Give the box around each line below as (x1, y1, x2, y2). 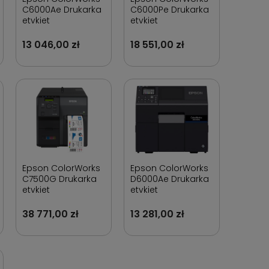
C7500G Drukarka (22, 173, 97, 186)
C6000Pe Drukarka (130, 4, 209, 16)
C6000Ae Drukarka (22, 4, 101, 16)
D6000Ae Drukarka (130, 173, 209, 186)
